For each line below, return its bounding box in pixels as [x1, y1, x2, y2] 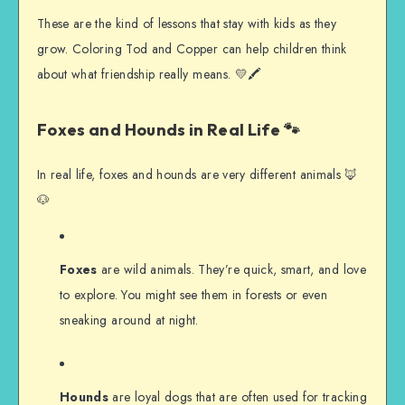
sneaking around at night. [60, 311, 199, 330]
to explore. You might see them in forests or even [60, 286, 328, 305]
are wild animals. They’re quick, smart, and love [97, 260, 366, 279]
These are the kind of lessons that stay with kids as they [37, 14, 336, 33]
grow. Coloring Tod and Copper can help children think [37, 40, 347, 59]
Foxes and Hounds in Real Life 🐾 [37, 118, 300, 140]
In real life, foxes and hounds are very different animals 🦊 [37, 165, 358, 184]
